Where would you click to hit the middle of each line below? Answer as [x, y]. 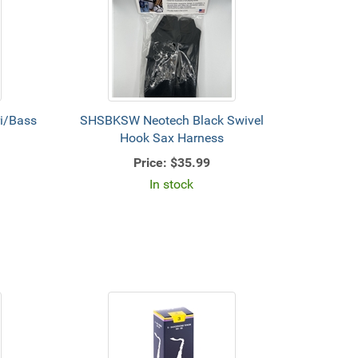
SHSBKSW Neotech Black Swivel [171, 120]
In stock [172, 184]
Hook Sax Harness [171, 137]
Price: [150, 162]
